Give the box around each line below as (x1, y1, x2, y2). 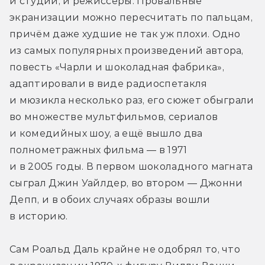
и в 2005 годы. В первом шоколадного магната (9, 160, 253, 172)
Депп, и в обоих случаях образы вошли (9, 193, 211, 205)
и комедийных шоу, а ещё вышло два (9, 127, 203, 139)
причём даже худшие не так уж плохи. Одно (9, 28, 241, 40)
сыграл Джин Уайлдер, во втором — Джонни (9, 177, 243, 189)
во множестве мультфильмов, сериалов (9, 111, 218, 122)
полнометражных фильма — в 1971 (9, 144, 188, 156)
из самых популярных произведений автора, (9, 44, 244, 56)
